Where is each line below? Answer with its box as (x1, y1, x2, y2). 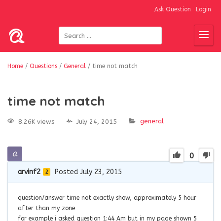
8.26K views (18, 117, 55, 125)
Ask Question (154, 6, 191, 13)
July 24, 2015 (76, 117, 117, 125)
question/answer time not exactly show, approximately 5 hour (18, 194, 196, 201)
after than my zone (18, 204, 75, 212)
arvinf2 (18, 167, 40, 176)
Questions (30, 63, 57, 70)
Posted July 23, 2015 (55, 167, 122, 176)
